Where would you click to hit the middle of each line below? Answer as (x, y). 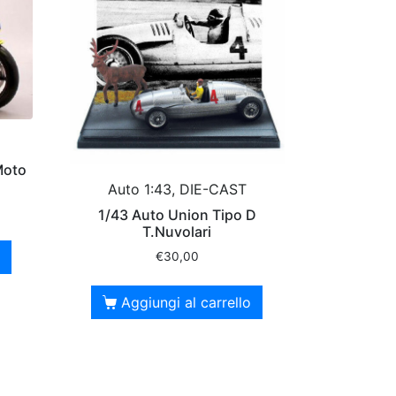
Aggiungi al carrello (187, 303)
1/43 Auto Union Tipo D (177, 215)
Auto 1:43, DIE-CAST (177, 190)
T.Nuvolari (177, 232)
